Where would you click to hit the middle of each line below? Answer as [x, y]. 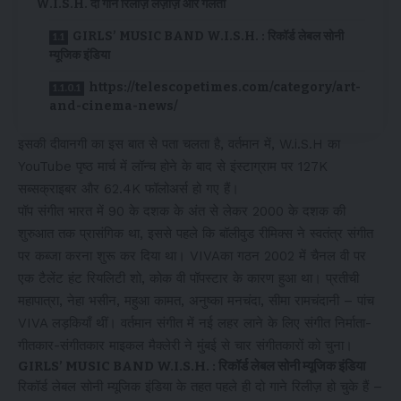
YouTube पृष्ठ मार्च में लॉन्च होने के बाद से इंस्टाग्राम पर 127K [173, 166]
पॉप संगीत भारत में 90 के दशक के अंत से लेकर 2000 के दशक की [182, 211]
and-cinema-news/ [114, 106]
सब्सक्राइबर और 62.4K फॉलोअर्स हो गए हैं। [128, 188]
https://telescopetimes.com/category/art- [225, 87]
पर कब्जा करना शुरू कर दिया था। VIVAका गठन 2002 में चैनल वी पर [192, 256]
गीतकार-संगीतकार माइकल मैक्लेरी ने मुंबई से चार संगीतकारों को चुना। [185, 345]
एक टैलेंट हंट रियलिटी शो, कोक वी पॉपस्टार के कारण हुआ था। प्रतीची [188, 278]
